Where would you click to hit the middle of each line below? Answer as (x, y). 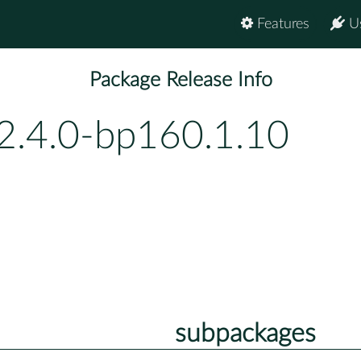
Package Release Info (180, 81)
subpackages (245, 333)
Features (281, 24)
